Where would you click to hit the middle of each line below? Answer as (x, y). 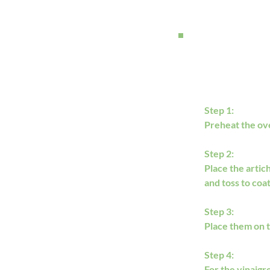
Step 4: (219, 255)
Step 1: (219, 110)
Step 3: (219, 211)
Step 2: (219, 153)
